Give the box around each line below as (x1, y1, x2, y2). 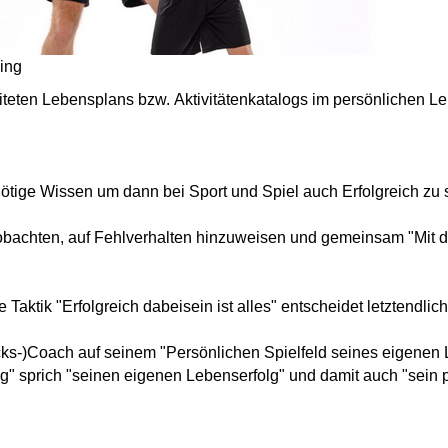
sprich (15, 366, 66, 384)
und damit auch (285, 366, 402, 384)
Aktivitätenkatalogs (174, 90, 308, 108)
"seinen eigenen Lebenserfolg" (66, 366, 285, 384)
